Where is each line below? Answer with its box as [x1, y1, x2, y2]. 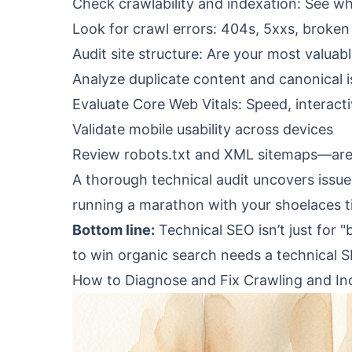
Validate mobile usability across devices [72, 121, 333, 137]
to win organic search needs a [72, 247, 277, 263]
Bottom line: [72, 222, 155, 238]
